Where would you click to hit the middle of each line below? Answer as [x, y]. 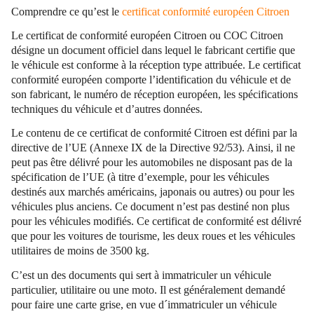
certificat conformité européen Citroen [206, 11]
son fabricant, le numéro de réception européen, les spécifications [155, 95]
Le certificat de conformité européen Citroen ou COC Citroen [147, 36]
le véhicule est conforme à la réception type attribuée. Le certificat [156, 65]
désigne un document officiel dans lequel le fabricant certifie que [153, 50]
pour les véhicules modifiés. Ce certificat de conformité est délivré [156, 221]
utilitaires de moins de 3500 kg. [80, 251]
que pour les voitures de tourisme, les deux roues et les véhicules [153, 236]
